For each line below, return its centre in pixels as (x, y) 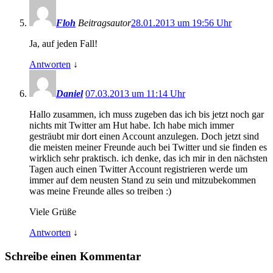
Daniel (69, 94)
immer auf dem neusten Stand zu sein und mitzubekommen (143, 180)
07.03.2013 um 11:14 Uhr (135, 94)
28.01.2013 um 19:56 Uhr (181, 23)
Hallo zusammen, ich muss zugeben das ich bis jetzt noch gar (147, 115)
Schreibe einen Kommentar (73, 256)
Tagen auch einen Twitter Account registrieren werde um (138, 169)
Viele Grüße (53, 212)
